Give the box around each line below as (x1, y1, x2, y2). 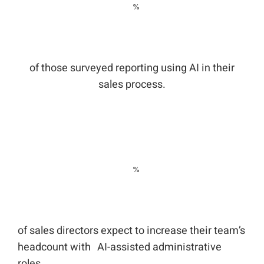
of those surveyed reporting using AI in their (29, 60, 235, 76)
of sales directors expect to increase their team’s (18, 223, 245, 239)
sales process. (98, 77, 166, 93)
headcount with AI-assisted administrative (18, 239, 222, 255)
